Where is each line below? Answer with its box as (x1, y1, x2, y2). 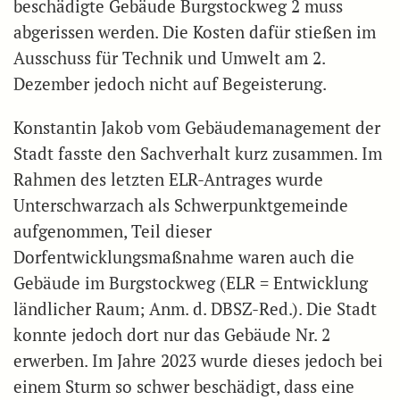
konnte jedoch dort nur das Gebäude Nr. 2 (13, 324, 330, 346)
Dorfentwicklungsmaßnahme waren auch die (13, 246, 354, 269)
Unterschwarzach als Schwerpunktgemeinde (13, 195, 348, 217)
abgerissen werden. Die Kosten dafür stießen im (13, 21, 376, 44)
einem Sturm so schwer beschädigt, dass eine (13, 376, 354, 398)
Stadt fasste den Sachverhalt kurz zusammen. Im (13, 143, 382, 165)
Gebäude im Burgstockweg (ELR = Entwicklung (13, 272, 368, 295)
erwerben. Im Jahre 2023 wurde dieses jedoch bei (13, 350, 383, 372)
